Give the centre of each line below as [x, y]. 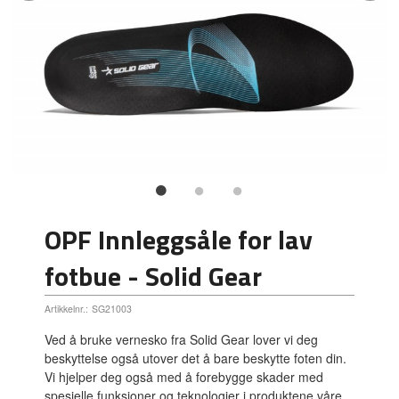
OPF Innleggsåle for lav [179, 239]
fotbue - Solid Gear [154, 276]
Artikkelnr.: [67, 308]
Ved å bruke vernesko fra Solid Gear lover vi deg [182, 340]
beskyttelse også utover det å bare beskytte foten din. [196, 358]
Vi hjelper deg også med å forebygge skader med [184, 377]
